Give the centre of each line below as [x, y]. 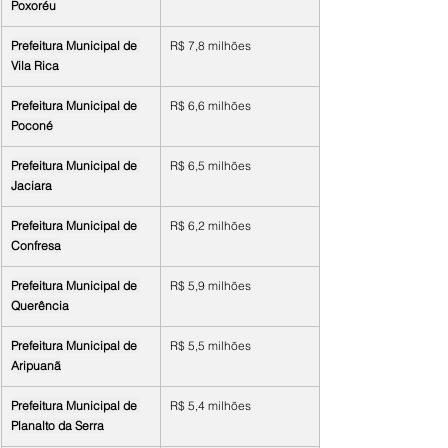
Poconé [32, 125]
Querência [40, 305]
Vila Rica [35, 65]
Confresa [36, 245]
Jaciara [31, 185]
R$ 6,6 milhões [210, 105]
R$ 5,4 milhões [210, 405]
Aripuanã [36, 365]
